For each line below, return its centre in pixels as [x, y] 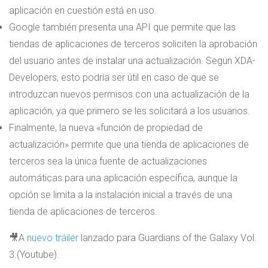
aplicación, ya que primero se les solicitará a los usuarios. [130, 111]
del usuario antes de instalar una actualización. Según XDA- [132, 60]
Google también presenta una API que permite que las [122, 27]
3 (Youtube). [34, 254]
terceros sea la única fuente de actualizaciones [108, 161]
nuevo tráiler [53, 237]
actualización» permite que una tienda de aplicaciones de [129, 144]
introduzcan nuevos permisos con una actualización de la [129, 94]
